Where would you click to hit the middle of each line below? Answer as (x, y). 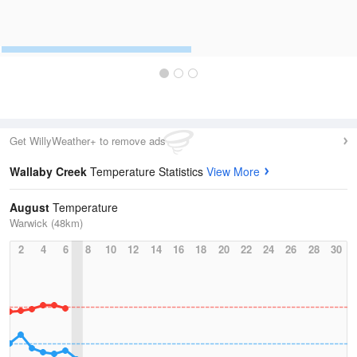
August (29, 207)
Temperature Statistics (148, 171)
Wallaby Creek (50, 171)
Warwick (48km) (46, 223)
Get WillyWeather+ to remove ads (88, 141)
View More (233, 171)
